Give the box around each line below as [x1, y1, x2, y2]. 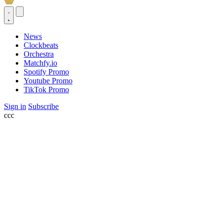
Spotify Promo [24, 67, 69, 76]
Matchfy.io [24, 58, 57, 67]
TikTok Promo [24, 85, 69, 94]
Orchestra [24, 49, 54, 58]
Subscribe [28, 102, 59, 110]
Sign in [4, 102, 26, 110]
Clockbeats [24, 40, 58, 49]
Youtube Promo [24, 76, 73, 85]
